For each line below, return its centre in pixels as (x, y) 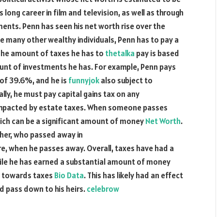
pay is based (157, 53)
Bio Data (69, 175)
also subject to (126, 80)
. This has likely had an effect (133, 175)
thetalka (120, 53)
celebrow (103, 189)
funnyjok (84, 80)
